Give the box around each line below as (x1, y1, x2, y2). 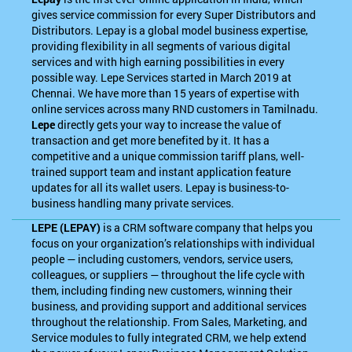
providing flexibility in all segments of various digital (31, 38, 291, 53)
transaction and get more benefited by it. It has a (31, 133, 270, 148)
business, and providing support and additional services (31, 299, 307, 313)
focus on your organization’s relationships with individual (31, 236, 316, 251)
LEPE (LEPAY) (31, 220, 101, 235)
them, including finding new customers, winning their (31, 283, 293, 298)
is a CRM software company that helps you (101, 220, 313, 235)
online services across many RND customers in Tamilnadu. (31, 101, 319, 116)
